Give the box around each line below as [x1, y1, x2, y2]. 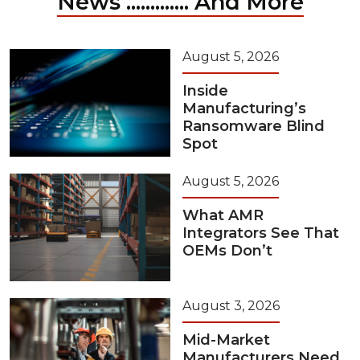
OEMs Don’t [182, 242, 272, 260]
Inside [182, 82, 228, 100]
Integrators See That [182, 224, 339, 243]
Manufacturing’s [182, 100, 306, 118]
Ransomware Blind [182, 117, 325, 136]
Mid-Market [182, 331, 270, 350]
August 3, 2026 [182, 298, 280, 314]
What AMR [182, 207, 264, 225]
